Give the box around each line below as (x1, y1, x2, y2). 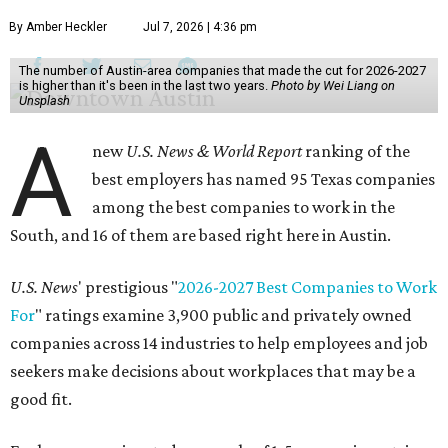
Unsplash (18, 93, 70, 109)
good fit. (10, 389, 72, 410)
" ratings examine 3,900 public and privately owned (35, 305, 412, 326)
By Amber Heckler (9, 20, 107, 35)
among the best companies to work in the (92, 197, 396, 218)
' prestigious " (78, 277, 178, 298)
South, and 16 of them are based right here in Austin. (10, 225, 391, 246)
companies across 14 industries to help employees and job (10, 333, 428, 354)
